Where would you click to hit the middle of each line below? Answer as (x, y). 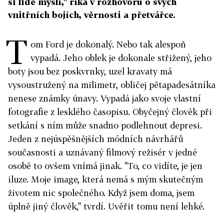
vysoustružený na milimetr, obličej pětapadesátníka (112, 85)
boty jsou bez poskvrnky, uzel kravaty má (90, 71)
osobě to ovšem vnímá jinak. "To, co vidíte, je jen (105, 166)
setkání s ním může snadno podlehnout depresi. (105, 125)
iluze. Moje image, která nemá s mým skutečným (105, 179)
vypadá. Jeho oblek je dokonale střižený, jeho (121, 58)
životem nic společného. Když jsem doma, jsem (101, 193)
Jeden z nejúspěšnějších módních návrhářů (95, 139)
